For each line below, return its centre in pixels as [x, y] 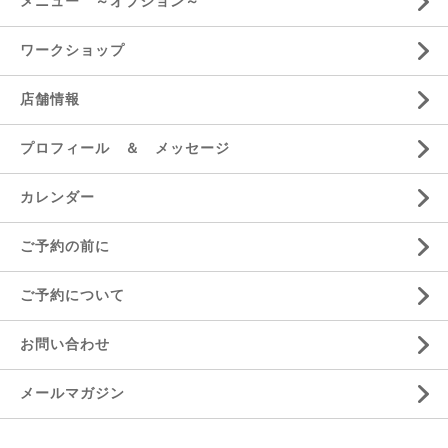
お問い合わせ [65, 344]
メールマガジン [72, 393]
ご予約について [72, 295]
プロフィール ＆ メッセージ [125, 148]
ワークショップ [72, 50]
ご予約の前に [65, 246]
